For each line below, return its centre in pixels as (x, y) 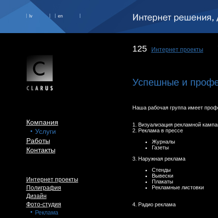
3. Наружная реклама (159, 159)
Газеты (160, 147)
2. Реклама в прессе (157, 130)
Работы (38, 141)
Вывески (162, 176)
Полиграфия (44, 188)
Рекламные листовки (178, 187)
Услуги (45, 131)
